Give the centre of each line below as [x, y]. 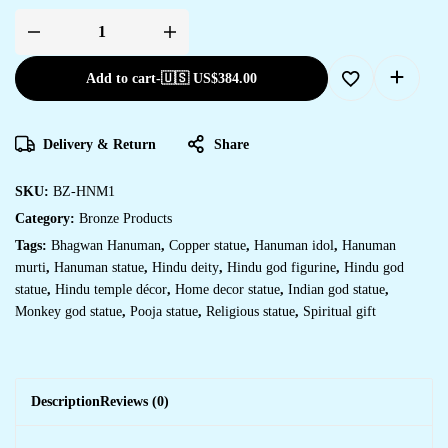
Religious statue [250, 311]
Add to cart [121, 78]
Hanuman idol [294, 245]
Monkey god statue [68, 311]
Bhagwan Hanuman [106, 245]
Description [65, 401]
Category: [47, 218]
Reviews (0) [134, 401]
